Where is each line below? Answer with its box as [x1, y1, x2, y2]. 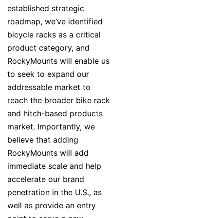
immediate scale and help [7, 161, 101, 171]
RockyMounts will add [7, 148, 89, 158]
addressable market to [7, 82, 91, 92]
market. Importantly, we [7, 122, 95, 132]
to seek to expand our [7, 69, 89, 79]
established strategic [7, 3, 84, 14]
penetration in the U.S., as [7, 187, 102, 198]
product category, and [7, 43, 90, 53]
